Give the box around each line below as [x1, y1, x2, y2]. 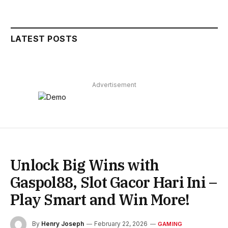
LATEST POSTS [11, 33, 78, 44]
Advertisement [92, 80, 136, 89]
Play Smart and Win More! [10, 189, 190, 209]
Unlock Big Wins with [10, 155, 159, 175]
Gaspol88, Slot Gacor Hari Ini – [10, 172, 217, 192]
